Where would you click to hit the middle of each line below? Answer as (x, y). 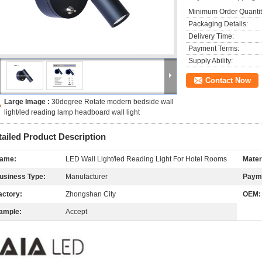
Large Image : (28, 102)
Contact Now (228, 80)
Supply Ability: (211, 61)
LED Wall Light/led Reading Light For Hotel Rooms (146, 159)
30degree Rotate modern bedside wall (113, 102)
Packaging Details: (218, 24)
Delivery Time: (211, 36)
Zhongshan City (91, 194)
